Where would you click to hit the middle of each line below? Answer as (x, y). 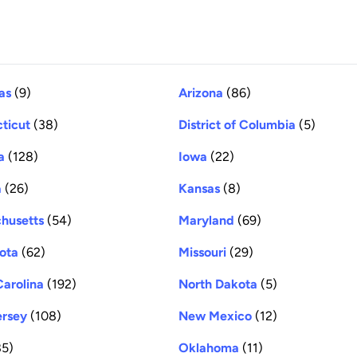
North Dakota (218, 284)
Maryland (206, 220)
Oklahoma (209, 347)
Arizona (201, 92)
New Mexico (215, 316)
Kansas (199, 188)
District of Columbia (237, 124)
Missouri (202, 252)
